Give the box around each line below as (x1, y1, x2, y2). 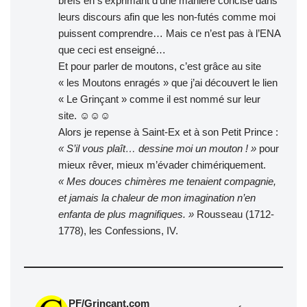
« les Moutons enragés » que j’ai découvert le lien (58, 76, 278, 88)
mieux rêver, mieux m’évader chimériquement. (58, 158, 266, 171)
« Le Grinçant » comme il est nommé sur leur (58, 93, 260, 105)
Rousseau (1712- (194, 208, 274, 220)
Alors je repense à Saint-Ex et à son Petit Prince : (58, 125, 278, 138)
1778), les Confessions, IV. (58, 224, 178, 236)
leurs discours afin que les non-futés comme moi (58, 10, 275, 23)
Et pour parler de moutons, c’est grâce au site (58, 60, 261, 72)
